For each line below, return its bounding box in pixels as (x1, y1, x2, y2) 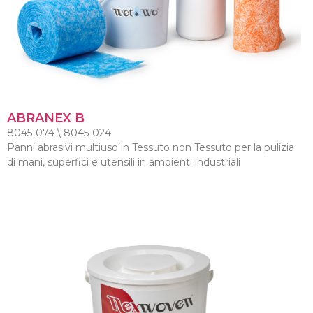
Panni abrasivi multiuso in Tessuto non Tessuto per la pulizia (7, 141, 294, 154)
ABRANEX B (7, 110, 85, 126)
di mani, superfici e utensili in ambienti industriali (7, 156, 240, 169)
